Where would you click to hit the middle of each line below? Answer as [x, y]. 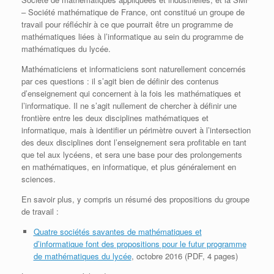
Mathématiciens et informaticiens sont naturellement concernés [134, 68]
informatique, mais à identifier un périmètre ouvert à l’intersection [136, 130]
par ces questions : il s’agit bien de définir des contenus [120, 81]
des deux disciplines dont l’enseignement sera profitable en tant [134, 142]
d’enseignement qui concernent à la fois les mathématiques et [131, 93]
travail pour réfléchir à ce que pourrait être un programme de [127, 24]
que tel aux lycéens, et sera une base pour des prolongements [132, 154]
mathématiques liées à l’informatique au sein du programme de [132, 36]
